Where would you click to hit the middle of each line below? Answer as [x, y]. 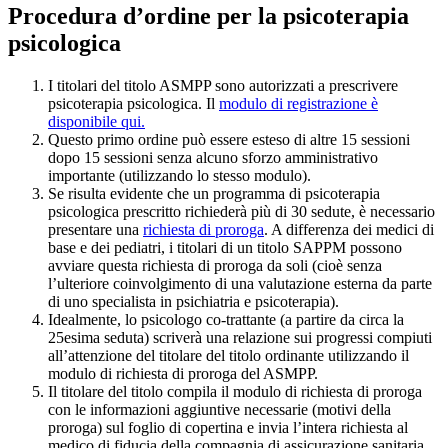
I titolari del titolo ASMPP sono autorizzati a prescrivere [223, 85]
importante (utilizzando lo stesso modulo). [179, 175]
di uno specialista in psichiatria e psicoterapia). [193, 301]
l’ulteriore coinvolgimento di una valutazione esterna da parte [240, 283]
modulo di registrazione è [298, 103]
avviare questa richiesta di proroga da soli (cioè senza [215, 265]
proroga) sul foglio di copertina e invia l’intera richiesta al [228, 427]
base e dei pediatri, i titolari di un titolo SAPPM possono [225, 247]
